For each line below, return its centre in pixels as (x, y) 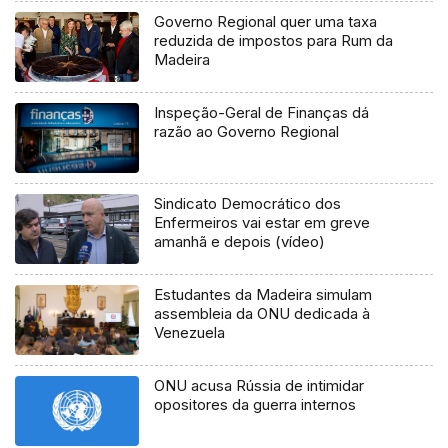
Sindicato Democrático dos (248, 204)
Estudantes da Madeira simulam (263, 295)
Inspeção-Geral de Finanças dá (262, 113)
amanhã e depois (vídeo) (240, 242)
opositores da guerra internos (255, 405)
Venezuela (190, 333)
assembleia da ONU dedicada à (262, 314)
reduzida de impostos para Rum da (274, 41)
